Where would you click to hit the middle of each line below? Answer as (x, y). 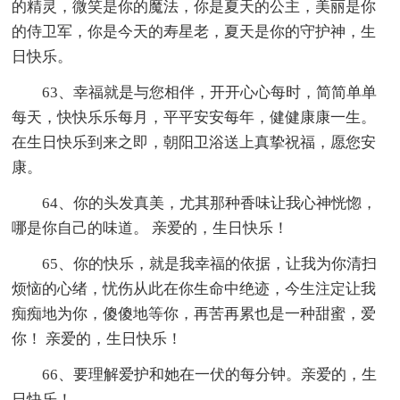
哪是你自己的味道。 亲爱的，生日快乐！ (150, 229)
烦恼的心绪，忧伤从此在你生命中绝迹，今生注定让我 (194, 289)
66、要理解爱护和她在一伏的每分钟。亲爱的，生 (210, 375)
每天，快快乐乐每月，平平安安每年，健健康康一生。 (194, 118)
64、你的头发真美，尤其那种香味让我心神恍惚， (210, 204)
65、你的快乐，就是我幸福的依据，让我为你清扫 (210, 264)
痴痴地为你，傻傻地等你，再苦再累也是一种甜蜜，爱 (194, 314)
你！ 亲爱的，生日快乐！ (97, 339)
